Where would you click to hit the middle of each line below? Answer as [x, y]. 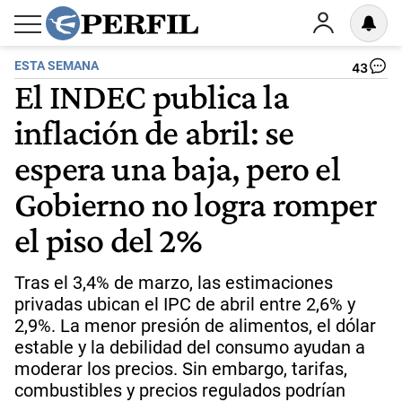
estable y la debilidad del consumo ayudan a [190, 347]
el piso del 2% [108, 240]
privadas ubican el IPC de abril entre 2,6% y [185, 304]
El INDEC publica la [152, 96]
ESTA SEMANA [57, 66]
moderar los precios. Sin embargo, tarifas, [181, 369]
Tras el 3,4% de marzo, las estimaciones [174, 283]
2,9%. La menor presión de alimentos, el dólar [195, 326]
